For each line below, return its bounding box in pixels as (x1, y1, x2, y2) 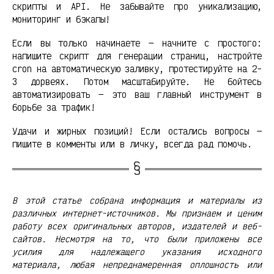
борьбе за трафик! (12, 101, 95, 113)
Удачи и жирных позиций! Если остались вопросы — (12, 125, 262, 137)
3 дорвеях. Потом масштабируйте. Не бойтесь (12, 75, 262, 87)
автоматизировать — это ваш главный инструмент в (12, 88, 262, 100)
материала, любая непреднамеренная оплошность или (12, 259, 262, 270)
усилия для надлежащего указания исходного (12, 246, 262, 257)
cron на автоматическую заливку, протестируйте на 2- (12, 62, 262, 75)
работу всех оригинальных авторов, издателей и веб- (12, 221, 262, 232)
